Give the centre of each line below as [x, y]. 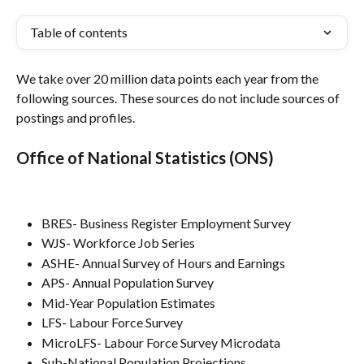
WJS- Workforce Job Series [118, 243]
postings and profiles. [76, 117]
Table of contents [79, 32]
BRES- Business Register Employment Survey [166, 223]
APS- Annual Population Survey [128, 283]
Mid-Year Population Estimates [128, 302]
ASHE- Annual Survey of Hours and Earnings [163, 262]
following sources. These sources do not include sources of [179, 98]
